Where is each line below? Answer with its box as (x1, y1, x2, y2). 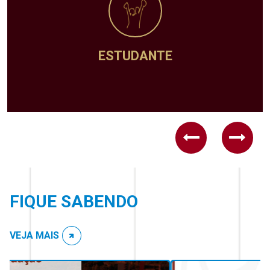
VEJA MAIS (10, 229, 59, 241)
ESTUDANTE (98, 48, 172, 63)
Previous (183, 148, 247, 169)
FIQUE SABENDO (10, 191, 138, 212)
